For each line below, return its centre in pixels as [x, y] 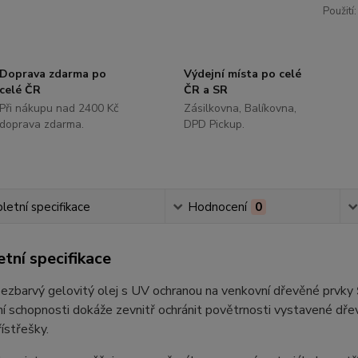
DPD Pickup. [214, 124]
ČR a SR [205, 90]
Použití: [339, 11]
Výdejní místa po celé [242, 74]
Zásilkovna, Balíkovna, [240, 108]
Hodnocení [217, 207]
